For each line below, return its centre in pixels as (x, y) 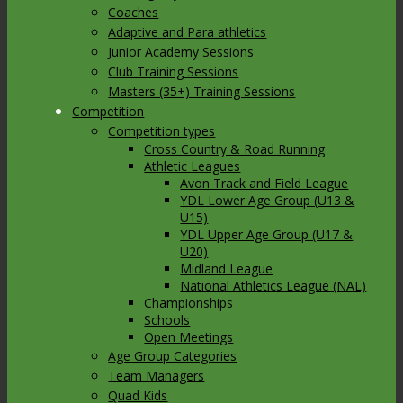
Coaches (134, 12)
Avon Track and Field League (264, 183)
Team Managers (157, 376)
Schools (167, 320)
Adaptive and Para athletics (188, 32)
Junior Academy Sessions (181, 52)
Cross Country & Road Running (235, 149)
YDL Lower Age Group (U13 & (268, 200)
